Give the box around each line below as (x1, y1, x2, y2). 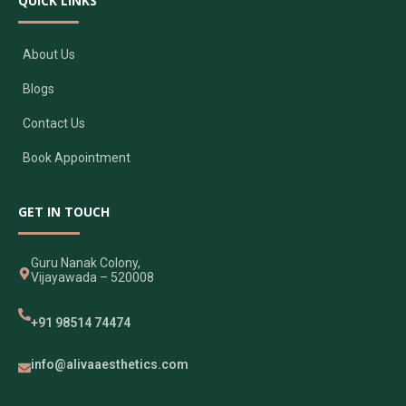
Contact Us (23, 115, 85, 130)
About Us (23, 46, 75, 62)
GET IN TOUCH (18, 202, 110, 220)
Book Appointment (23, 150, 130, 165)
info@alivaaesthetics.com (31, 356, 188, 372)
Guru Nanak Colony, (31, 255, 140, 270)
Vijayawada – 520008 (31, 269, 154, 285)
